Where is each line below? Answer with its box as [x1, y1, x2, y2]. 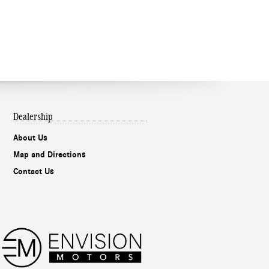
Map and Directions [13, 150, 86, 160]
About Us [13, 133, 47, 144]
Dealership [13, 111, 53, 123]
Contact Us [13, 166, 54, 177]
